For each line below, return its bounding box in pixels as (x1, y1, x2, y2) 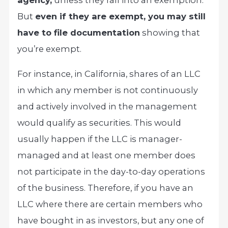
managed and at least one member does (17, 150, 196, 160)
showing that (140, 27, 201, 38)
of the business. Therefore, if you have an (17, 182, 194, 193)
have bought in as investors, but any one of (17, 215, 205, 225)
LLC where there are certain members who (17, 198, 203, 209)
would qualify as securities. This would (17, 117, 182, 128)
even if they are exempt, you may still (35, 11, 206, 22)
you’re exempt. (17, 44, 82, 54)
